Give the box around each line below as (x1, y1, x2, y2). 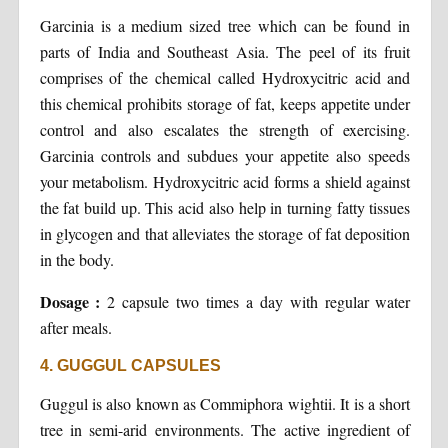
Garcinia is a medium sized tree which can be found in (39, 14, 411, 36)
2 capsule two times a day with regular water (107, 290, 411, 312)
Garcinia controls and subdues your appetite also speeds (39, 144, 411, 166)
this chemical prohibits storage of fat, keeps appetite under (39, 92, 411, 114)
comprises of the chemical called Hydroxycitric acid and (39, 66, 411, 88)
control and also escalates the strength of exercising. (39, 118, 411, 140)
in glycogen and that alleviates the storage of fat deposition (39, 222, 411, 244)
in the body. (39, 248, 114, 270)
